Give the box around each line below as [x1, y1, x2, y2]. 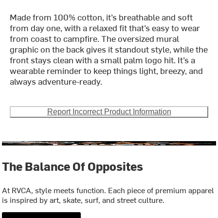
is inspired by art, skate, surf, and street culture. [2, 194, 165, 205]
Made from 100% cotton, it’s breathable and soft [10, 11, 193, 23]
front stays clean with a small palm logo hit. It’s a [10, 54, 196, 66]
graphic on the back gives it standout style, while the [10, 43, 208, 55]
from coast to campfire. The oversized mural [10, 32, 180, 45]
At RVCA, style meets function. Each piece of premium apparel [2, 184, 215, 196]
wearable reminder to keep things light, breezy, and [10, 64, 203, 77]
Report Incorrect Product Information [47, 108, 171, 116]
